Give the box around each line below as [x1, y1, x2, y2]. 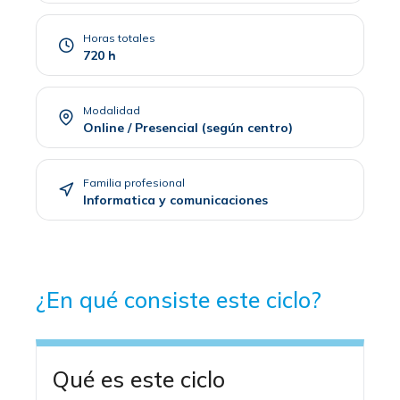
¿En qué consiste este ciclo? [36, 285, 321, 313]
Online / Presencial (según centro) [83, 119, 293, 136]
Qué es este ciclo [53, 364, 225, 393]
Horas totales [83, 30, 155, 45]
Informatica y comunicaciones [83, 191, 268, 208]
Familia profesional [83, 175, 185, 189]
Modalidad [83, 103, 140, 117]
